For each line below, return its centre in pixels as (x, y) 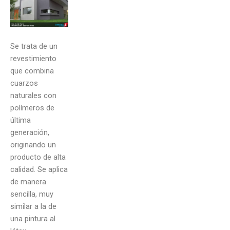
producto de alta (38, 157)
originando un (33, 145)
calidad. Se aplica (39, 170)
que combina (32, 71)
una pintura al (33, 219)
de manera (28, 182)
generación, (30, 133)
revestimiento (33, 59)
